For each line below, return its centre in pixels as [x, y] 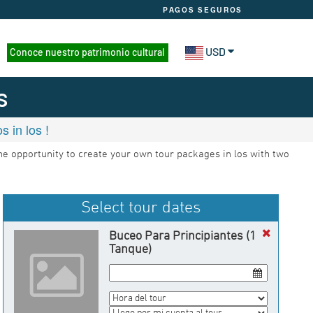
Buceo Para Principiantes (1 [182, 236]
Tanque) [130, 249]
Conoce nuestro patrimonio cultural [87, 52]
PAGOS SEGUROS [203, 10]
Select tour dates [141, 208]
